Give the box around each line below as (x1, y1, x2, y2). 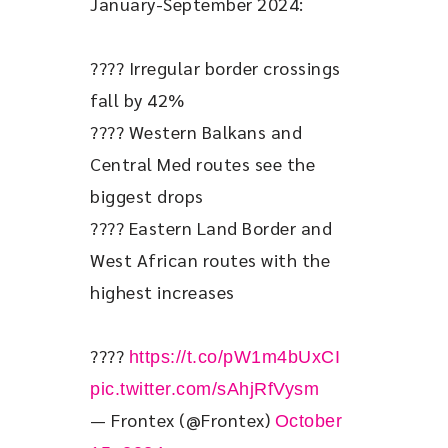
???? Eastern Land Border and (90, 216, 337, 240)
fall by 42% (90, 88, 185, 112)
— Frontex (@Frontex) (90, 408, 275, 432)
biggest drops (90, 184, 204, 208)
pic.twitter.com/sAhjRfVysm (90, 379, 319, 400)
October (274, 411, 342, 432)
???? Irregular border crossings (90, 56, 345, 80)
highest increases (90, 280, 235, 304)
